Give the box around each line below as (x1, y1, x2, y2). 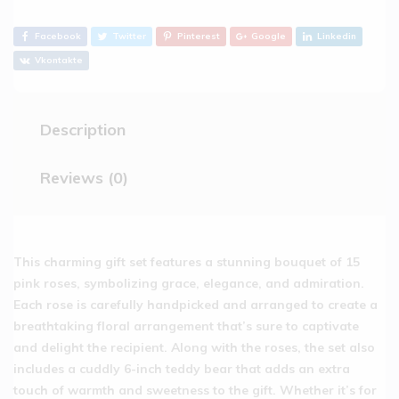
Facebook (35, 30, 81, 43)
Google (251, 30, 286, 43)
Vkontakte (35, 54, 83, 67)
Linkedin (317, 30, 356, 43)
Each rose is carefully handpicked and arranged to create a (13, 296, 378, 313)
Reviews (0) (40, 167, 128, 188)
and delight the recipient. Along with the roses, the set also (13, 338, 375, 355)
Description (40, 118, 126, 140)
